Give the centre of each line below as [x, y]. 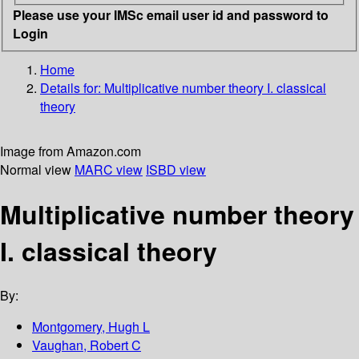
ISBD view [176, 169]
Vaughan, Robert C [87, 345]
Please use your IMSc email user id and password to [171, 14]
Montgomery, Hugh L [91, 327]
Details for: [72, 87]
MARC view [109, 169]
